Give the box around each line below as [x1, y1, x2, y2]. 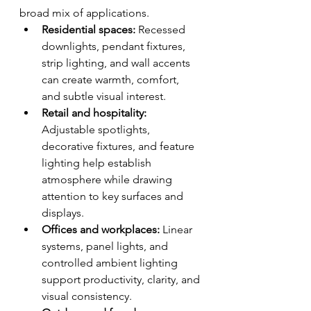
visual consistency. [42, 289, 132, 303]
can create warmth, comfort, [42, 73, 182, 86]
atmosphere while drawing [42, 173, 175, 186]
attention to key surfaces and [42, 190, 186, 203]
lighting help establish [42, 156, 154, 169]
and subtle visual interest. [42, 90, 166, 103]
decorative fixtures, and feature [42, 140, 197, 153]
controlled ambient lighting [42, 256, 180, 269]
